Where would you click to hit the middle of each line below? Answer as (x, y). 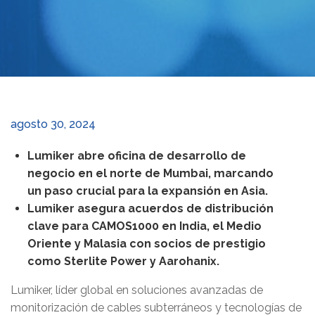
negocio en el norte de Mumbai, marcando (150, 174)
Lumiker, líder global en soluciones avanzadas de (137, 290)
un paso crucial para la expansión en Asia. (148, 191)
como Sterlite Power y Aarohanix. (123, 262)
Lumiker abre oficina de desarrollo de (137, 156)
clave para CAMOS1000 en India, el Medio (144, 226)
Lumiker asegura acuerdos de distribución (150, 209)
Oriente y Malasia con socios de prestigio (147, 244)
